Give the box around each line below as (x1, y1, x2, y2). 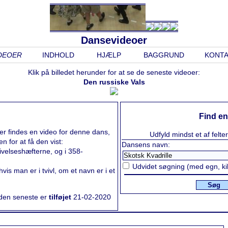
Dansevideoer (81, 35, 147, 46)
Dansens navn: (122, 140, 170, 149)
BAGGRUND (144, 51, 184, 59)
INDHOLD (42, 51, 74, 59)
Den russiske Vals (83, 78, 145, 86)
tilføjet (49, 193, 71, 201)
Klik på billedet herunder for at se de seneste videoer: (28, 68, 200, 76)
